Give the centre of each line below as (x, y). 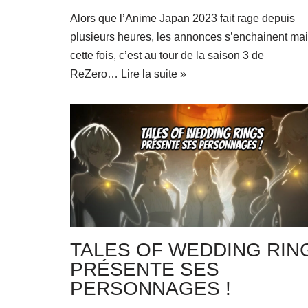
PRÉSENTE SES (145, 269)
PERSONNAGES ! (151, 288)
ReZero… (96, 74)
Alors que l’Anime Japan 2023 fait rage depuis (183, 19)
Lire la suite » (154, 74)
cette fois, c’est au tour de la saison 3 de (167, 56)
